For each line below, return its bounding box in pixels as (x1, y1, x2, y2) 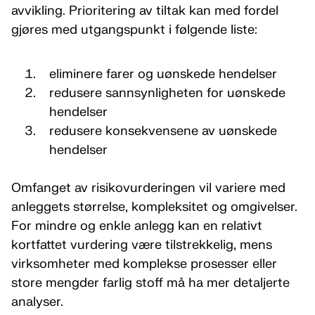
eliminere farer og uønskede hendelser (49, 66, 277, 82)
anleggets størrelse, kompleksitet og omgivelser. (11, 199, 297, 215)
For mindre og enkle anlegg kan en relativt (11, 218, 262, 234)
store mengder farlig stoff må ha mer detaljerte (11, 275, 290, 291)
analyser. (11, 294, 63, 310)
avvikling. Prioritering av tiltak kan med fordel (11, 3, 278, 19)
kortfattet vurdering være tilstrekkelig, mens (11, 237, 272, 253)
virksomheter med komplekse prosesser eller (11, 256, 277, 272)
